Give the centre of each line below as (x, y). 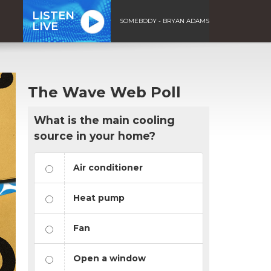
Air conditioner (108, 167)
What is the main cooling (104, 120)
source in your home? (95, 135)
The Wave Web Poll (104, 92)
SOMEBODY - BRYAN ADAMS (165, 21)
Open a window (109, 258)
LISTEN (53, 15)
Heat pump (99, 198)
